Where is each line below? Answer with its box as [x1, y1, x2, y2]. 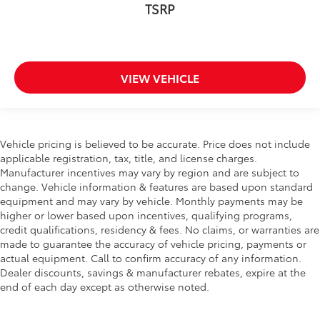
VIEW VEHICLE [121, 69, 199, 86]
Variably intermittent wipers [29, 26, 177, 44]
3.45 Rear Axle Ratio [29, 46, 136, 64]
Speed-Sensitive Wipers [29, 6, 156, 24]
